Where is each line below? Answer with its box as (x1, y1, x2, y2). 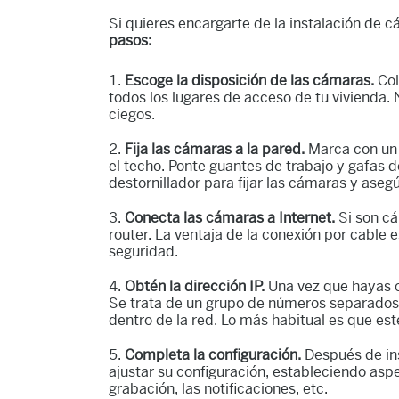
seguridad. (109, 242, 178, 260)
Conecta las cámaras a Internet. (125, 208, 338, 226)
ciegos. (109, 105, 159, 123)
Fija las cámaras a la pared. (125, 140, 308, 158)
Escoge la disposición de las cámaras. (125, 71, 378, 89)
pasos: (109, 31, 151, 49)
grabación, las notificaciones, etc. (109, 379, 331, 397)
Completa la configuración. (125, 346, 301, 363)
